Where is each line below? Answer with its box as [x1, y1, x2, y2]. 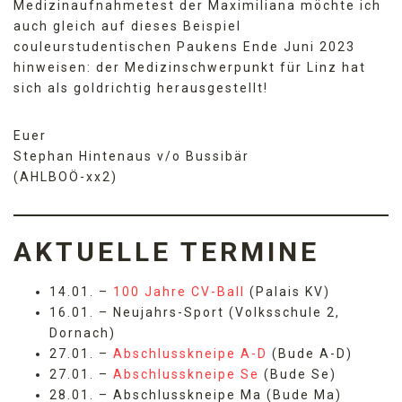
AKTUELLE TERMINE [13, 236, 319, 267]
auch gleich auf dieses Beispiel [13, 19, 241, 33]
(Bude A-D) [267, 346, 353, 361]
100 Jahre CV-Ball [113, 284, 245, 299]
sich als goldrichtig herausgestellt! [13, 81, 268, 95]
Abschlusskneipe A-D [113, 346, 267, 361]
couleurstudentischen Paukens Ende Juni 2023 [13, 39, 355, 54]
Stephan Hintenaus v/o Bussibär [13, 149, 249, 163]
